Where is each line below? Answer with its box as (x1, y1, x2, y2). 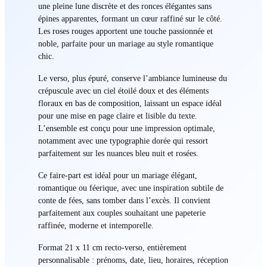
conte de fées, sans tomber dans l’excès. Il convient (38, 195, 210, 205)
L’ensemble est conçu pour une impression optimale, (38, 123, 215, 133)
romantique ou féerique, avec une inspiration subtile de (38, 182, 223, 193)
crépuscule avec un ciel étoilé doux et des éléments (38, 85, 209, 95)
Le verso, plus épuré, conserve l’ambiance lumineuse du (38, 73, 227, 83)
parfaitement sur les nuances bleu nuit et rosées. (38, 148, 198, 158)
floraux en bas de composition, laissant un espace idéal (38, 98, 222, 108)
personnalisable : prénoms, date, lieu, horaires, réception (38, 254, 228, 265)
